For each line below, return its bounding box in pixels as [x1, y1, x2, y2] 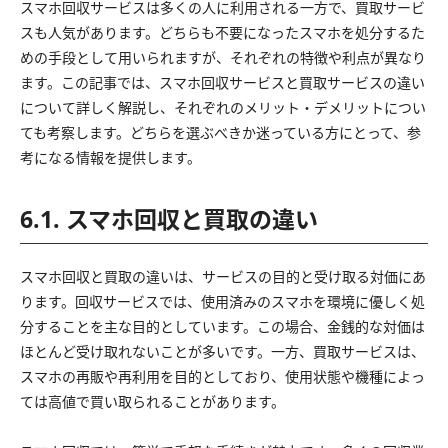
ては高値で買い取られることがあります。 [20, 391, 285, 411]
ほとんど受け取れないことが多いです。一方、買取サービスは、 [20, 341, 425, 361]
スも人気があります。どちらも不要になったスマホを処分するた [20, 22, 425, 42]
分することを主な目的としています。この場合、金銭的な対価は [20, 316, 425, 336]
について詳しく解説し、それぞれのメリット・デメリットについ [20, 97, 426, 117]
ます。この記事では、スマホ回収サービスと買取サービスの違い [20, 72, 425, 92]
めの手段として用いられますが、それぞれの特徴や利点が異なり [20, 47, 426, 67]
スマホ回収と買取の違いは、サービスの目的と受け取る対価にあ [20, 266, 426, 286]
